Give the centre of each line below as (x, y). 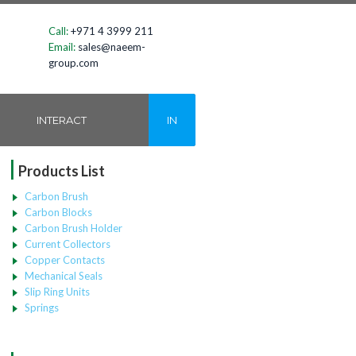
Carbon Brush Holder (73, 228)
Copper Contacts (64, 260)
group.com (74, 63)
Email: (62, 47)
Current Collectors (67, 244)
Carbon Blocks (58, 212)
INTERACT (62, 120)
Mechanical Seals (63, 276)
